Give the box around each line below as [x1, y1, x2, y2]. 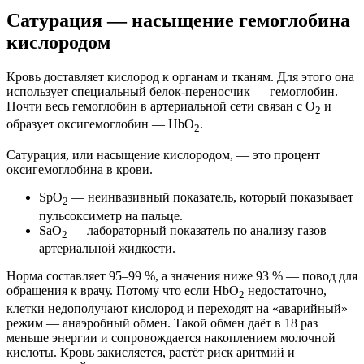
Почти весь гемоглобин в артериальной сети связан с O [6, 98, 315, 113]
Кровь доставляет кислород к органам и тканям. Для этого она [6, 69, 354, 84]
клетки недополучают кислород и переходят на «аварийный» [6, 301, 348, 315]
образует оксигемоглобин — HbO [6, 117, 194, 132]
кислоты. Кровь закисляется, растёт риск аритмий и [6, 344, 295, 359]
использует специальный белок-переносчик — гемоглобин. [6, 84, 338, 98]
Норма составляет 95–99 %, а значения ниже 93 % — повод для [6, 268, 357, 283]
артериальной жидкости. [39, 240, 175, 255]
